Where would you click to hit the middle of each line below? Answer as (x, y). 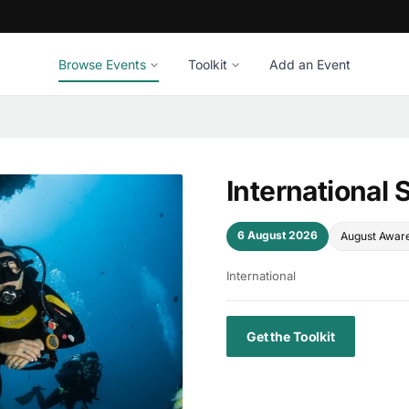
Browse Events (102, 64)
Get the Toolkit (291, 336)
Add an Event (310, 64)
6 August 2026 (278, 235)
